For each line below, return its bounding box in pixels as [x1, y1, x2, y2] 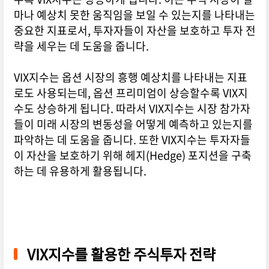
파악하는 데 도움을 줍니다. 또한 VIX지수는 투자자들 [13, 131, 250, 148]
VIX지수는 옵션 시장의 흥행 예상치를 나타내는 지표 [13, 69, 247, 86]
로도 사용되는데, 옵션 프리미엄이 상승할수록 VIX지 [13, 85, 248, 101]
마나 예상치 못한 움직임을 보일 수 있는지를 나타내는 [13, 7, 255, 23]
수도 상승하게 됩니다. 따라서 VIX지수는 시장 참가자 [13, 100, 250, 117]
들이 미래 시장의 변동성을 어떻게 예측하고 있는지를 [13, 116, 253, 133]
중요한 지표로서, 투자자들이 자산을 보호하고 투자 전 [13, 22, 256, 39]
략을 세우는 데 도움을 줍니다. [13, 38, 149, 55]
